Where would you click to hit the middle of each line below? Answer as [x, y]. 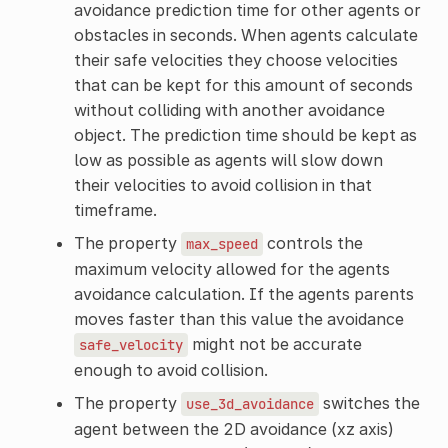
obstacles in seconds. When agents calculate [245, 34]
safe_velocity [130, 344]
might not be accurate [274, 343]
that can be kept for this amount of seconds [243, 84]
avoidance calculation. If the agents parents [243, 293]
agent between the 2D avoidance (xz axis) [233, 428]
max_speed [221, 243]
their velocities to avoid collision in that [222, 184]
